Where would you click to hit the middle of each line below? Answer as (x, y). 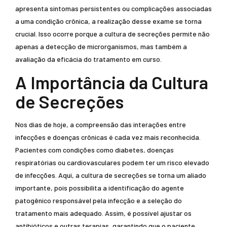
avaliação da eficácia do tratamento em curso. (88, 59)
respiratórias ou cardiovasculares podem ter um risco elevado (112, 162)
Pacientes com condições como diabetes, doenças (94, 150)
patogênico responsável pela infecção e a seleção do (99, 200)
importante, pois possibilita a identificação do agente (100, 188)
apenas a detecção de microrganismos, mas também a (101, 46)
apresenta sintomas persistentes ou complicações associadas (113, 8)
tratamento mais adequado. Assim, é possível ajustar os (103, 213)
